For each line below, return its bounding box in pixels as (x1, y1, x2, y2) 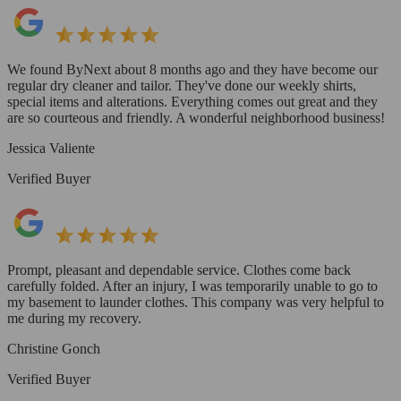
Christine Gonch (7, 341, 100, 357)
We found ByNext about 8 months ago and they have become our (7, 62, 378, 78)
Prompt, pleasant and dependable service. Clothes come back (7, 262, 351, 278)
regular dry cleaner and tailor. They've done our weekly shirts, (7, 78, 356, 94)
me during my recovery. (7, 311, 141, 327)
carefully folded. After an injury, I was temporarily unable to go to (7, 278, 378, 294)
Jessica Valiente (7, 141, 95, 157)
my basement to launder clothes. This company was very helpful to (7, 294, 384, 311)
